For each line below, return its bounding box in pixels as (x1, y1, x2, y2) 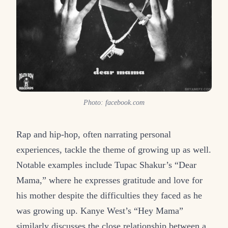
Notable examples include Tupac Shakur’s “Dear (16, 159, 196, 170)
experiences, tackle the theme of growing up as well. (16, 144, 211, 155)
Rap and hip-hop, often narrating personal (16, 129, 171, 139)
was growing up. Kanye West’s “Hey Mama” (16, 205, 183, 216)
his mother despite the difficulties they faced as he (16, 190, 202, 201)
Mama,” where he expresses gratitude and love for (16, 175, 203, 185)
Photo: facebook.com (83, 98, 145, 106)
